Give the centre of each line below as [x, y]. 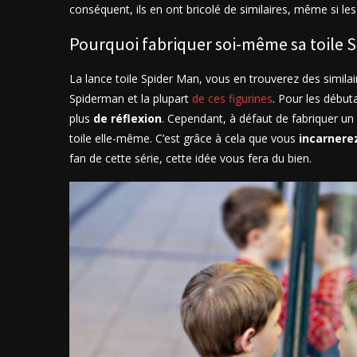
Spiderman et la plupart [131, 98]
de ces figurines [232, 98]
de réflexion [127, 118]
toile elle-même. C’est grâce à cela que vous [184, 138]
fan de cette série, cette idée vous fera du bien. [190, 158]
